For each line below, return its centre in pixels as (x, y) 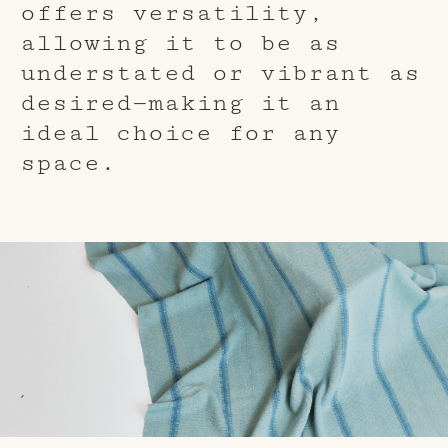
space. (68, 162)
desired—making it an (180, 102)
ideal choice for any (180, 132)
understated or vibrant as (220, 72)
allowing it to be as (180, 42)
